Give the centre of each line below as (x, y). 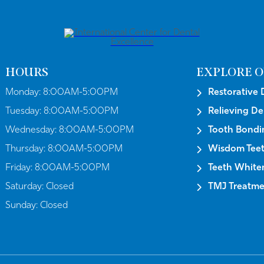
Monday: (24, 92)
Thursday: (27, 149)
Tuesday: (25, 111)
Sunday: (23, 205)
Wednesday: (32, 130)
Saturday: (26, 187)
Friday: (20, 168)
